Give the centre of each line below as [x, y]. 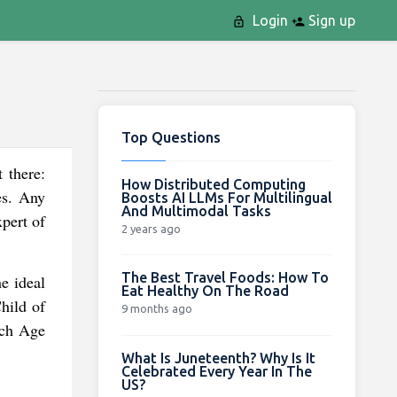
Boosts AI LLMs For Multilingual [226, 197]
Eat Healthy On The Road [205, 290]
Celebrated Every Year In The [216, 371]
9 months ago [156, 308]
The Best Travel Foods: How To [225, 277]
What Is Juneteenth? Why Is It [218, 358]
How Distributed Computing [213, 184]
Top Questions [171, 136]
